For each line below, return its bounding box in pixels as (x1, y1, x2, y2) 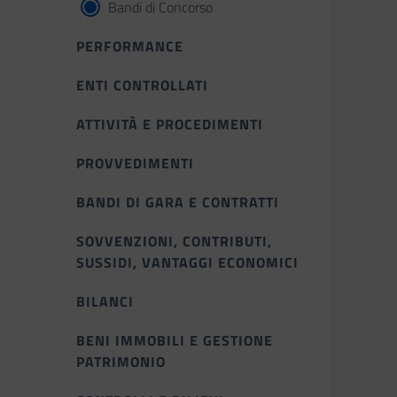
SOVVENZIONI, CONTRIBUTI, (76, 230, 272, 252)
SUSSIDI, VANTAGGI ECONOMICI (76, 252, 299, 273)
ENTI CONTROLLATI (76, 74, 208, 96)
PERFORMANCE (76, 35, 183, 57)
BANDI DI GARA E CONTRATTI (76, 191, 279, 213)
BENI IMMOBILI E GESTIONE (76, 330, 273, 351)
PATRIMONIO (76, 351, 166, 372)
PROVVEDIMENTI (76, 152, 194, 174)
